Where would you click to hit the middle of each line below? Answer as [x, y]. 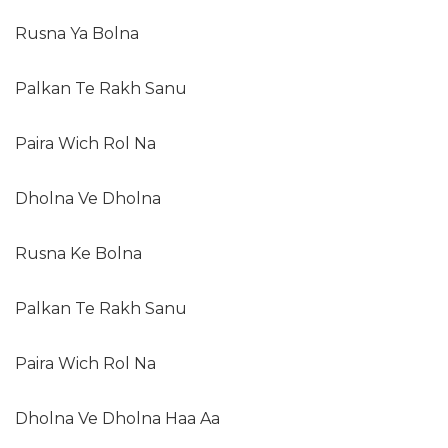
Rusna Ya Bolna [77, 34]
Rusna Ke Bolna [78, 254]
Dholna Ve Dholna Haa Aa [117, 419]
